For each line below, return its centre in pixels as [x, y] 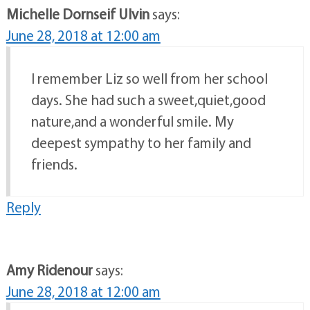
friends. [54, 164]
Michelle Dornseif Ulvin [77, 14]
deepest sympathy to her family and [141, 143]
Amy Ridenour [49, 270]
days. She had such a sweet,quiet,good [148, 100]
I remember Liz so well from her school [149, 79]
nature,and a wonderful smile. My [132, 121]
